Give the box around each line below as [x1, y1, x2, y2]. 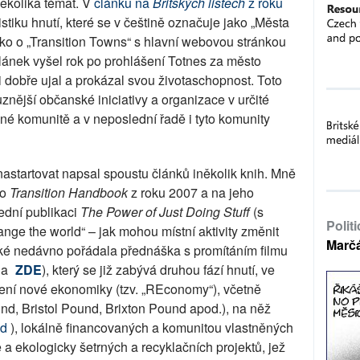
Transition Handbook [10, 183, 131, 202]
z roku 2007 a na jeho [131, 183, 254, 202]
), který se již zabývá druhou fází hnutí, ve [42, 260, 275, 279]
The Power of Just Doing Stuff [80, 202, 250, 221]
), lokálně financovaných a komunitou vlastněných [7, 318, 293, 337]
